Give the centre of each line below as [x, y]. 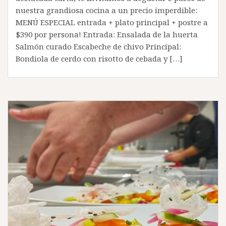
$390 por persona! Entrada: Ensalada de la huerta [107, 34]
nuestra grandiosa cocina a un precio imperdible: [106, 10]
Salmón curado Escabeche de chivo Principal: [98, 46]
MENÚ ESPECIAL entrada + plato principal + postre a [112, 22]
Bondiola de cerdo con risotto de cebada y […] [99, 58]
